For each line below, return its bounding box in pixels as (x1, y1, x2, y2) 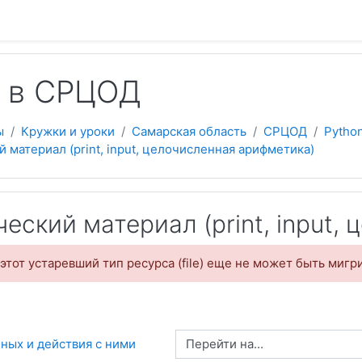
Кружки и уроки (21, 124, 115, 139)
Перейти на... (136, 335, 214, 351)
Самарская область (132, 124, 246, 139)
